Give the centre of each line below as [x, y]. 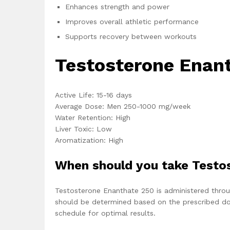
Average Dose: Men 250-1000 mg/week [123, 106]
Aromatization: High [89, 140]
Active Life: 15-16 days [93, 95]
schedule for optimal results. [105, 213]
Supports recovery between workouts [131, 37]
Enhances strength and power [117, 7]
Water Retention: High [93, 117]
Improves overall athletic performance [132, 22]
